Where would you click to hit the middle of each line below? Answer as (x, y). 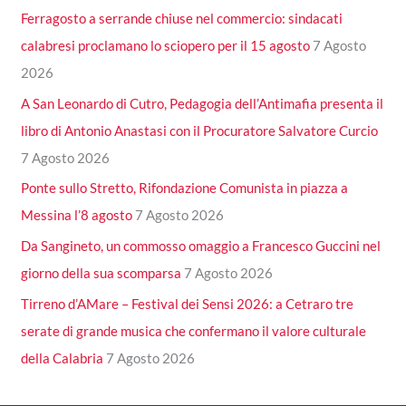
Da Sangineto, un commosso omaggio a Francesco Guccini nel (201, 246)
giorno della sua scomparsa (101, 273)
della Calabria (63, 358)
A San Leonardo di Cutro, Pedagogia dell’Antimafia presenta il (203, 103)
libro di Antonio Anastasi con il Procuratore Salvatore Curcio (200, 130)
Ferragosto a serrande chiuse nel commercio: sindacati (182, 18)
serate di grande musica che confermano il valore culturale (194, 330)
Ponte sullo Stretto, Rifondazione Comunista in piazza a (185, 188)
